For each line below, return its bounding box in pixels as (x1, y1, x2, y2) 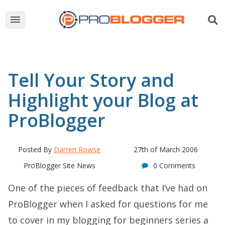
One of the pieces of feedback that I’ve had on (8, 182, 207, 194)
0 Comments (153, 161, 195, 170)
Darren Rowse (54, 145, 100, 154)
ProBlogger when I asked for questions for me (8, 198, 208, 210)
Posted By (18, 145, 54, 154)
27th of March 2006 (134, 145, 198, 154)
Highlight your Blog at (8, 88, 198, 113)
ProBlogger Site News (23, 161, 95, 170)
